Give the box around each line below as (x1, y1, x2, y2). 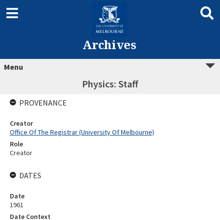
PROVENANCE (19, 98, 67, 108)
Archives (82, 36, 137, 53)
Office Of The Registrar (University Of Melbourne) (10, 128, 154, 137)
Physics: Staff (82, 78, 138, 90)
